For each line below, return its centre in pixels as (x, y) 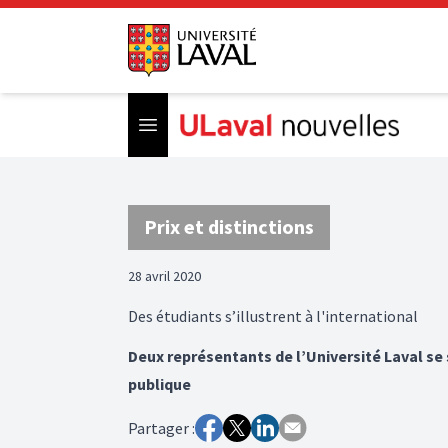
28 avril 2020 (164, 275)
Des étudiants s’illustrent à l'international (273, 315)
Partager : (161, 427)
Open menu (186, 123)
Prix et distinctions (229, 226)
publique (159, 383)
